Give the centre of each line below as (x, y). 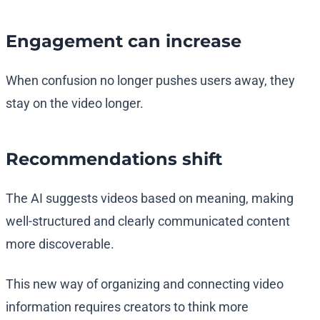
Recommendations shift (114, 159)
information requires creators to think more (127, 307)
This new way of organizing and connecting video (145, 284)
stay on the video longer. (75, 104)
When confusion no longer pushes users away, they (150, 81)
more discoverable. (60, 244)
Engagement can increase (124, 41)
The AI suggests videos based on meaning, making (150, 199)
